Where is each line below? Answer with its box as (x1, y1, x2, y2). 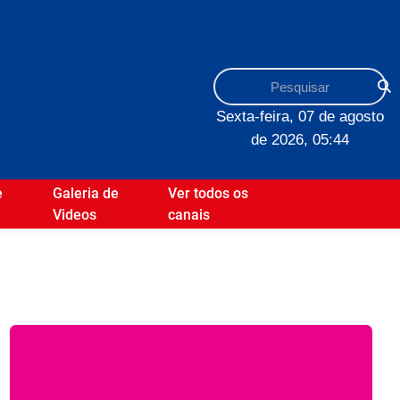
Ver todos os (168, 184, 249, 202)
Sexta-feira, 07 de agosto (216, 107, 384, 125)
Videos (52, 205, 96, 223)
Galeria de (52, 184, 119, 202)
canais (168, 205, 211, 223)
